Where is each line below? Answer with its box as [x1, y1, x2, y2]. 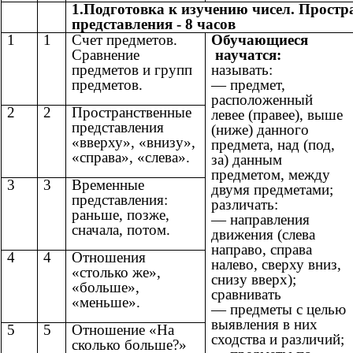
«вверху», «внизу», [72, 134, 195, 151]
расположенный [211, 91, 313, 109]
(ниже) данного [211, 121, 309, 139]
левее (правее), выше [211, 106, 343, 124]
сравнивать [211, 286, 281, 303]
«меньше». [72, 294, 140, 311]
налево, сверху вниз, [211, 256, 341, 273]
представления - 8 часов [72, 16, 236, 33]
